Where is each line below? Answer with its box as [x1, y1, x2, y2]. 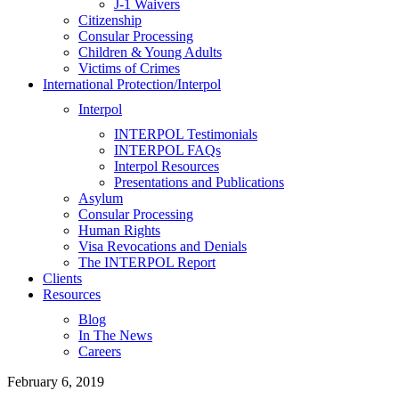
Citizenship [78, 12, 142, 28]
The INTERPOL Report [78, 255, 216, 270]
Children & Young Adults [78, 45, 222, 60]
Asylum [78, 191, 123, 206]
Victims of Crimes [78, 61, 180, 76]
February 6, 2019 [7, 374, 104, 389]
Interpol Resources [114, 159, 219, 174]
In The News [78, 328, 152, 343]
